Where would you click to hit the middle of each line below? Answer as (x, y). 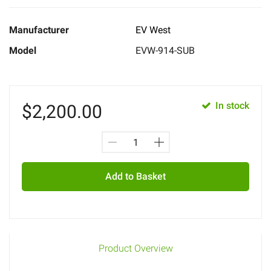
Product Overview (135, 248)
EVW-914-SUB (165, 51)
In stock (232, 106)
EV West (153, 30)
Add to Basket (135, 176)
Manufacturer (39, 30)
